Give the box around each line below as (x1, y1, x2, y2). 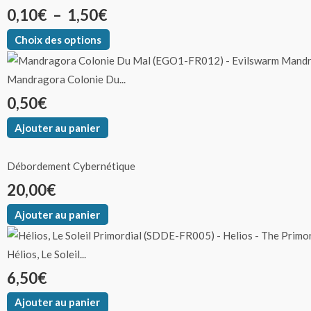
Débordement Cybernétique (7, 160, 135, 173)
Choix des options (15, 33, 102, 46)
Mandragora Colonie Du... (7, 73, 126, 86)
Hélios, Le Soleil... (7, 247, 86, 260)
